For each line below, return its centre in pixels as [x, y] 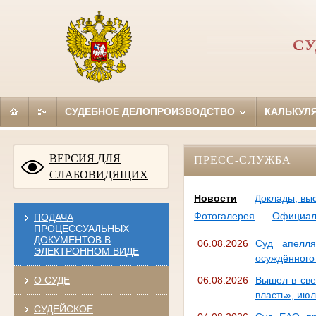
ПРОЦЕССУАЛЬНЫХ [81, 228]
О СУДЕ [51, 280]
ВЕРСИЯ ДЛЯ [85, 158]
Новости [215, 199]
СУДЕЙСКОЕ [63, 309]
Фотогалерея [224, 216]
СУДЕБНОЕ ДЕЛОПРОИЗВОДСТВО [151, 111]
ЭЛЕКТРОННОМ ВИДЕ [86, 251]
